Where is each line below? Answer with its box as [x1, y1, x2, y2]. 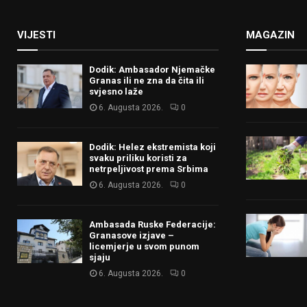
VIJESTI [17, 29, 56, 42]
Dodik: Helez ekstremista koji [89, 142, 216, 153]
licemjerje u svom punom [89, 241, 199, 252]
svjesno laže [89, 86, 143, 97]
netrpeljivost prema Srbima [89, 164, 208, 175]
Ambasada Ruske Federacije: [89, 219, 216, 230]
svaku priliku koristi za [89, 153, 187, 164]
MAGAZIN [245, 29, 295, 42]
